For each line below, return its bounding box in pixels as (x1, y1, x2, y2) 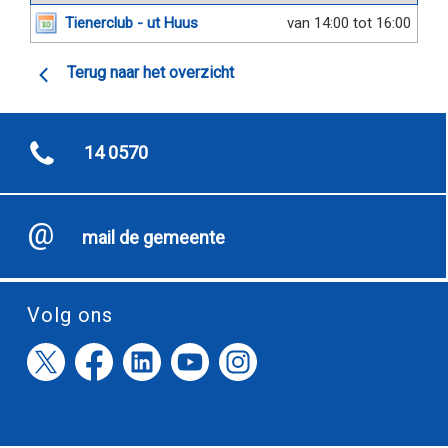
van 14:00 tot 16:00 (287, 14, 411, 32)
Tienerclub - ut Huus (65, 14, 198, 32)
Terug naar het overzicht (67, 63, 234, 82)
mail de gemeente (82, 227, 225, 248)
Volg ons (27, 303, 113, 327)
